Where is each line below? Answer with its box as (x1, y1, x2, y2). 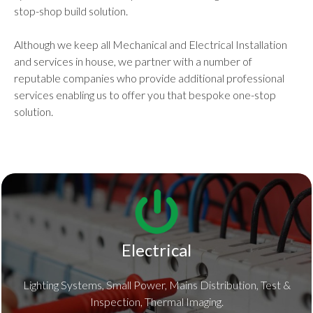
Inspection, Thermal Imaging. (89, 295, 224, 309)
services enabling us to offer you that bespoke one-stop (14, 88, 276, 102)
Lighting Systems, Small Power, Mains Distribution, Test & (22, 278, 291, 292)
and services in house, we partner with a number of (14, 54, 252, 68)
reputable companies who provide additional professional (14, 71, 284, 85)
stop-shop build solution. (14, 4, 128, 18)
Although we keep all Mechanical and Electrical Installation (14, 38, 287, 52)
